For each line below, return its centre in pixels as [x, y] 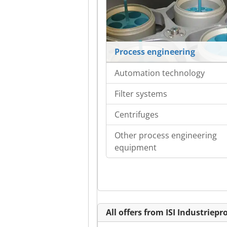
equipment [136, 148]
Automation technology [160, 73]
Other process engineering [166, 136]
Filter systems [141, 94]
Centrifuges [137, 115]
